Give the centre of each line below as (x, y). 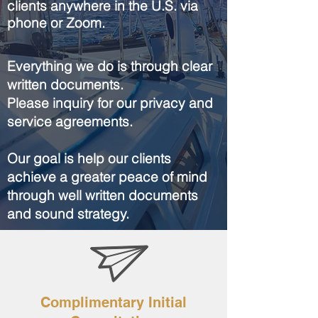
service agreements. (70, 121)
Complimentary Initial (114, 302)
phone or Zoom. (56, 23)
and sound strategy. (68, 214)
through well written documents (103, 195)
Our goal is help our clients (89, 158)
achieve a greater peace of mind (107, 177)
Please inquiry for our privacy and (110, 103)
